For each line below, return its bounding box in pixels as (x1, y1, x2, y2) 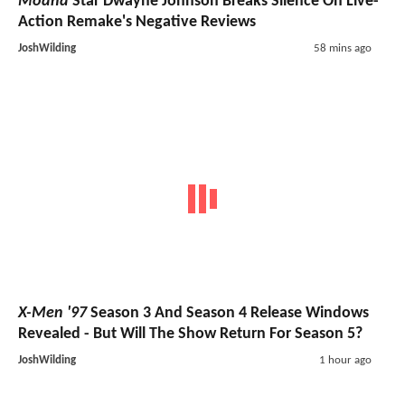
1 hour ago (318, 354, 372, 367)
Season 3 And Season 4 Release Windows (87, 305, 369, 323)
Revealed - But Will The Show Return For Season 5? (18, 325, 363, 344)
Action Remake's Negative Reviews (18, 13, 256, 31)
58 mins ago (313, 42, 372, 54)
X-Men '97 (18, 305, 87, 323)
